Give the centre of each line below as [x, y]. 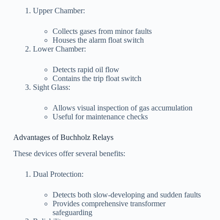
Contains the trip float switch [97, 79]
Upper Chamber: [59, 11]
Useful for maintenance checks [100, 117]
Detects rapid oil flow [86, 70]
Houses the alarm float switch [98, 40]
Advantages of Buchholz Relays [63, 137]
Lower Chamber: [59, 49]
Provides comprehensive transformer [109, 203]
